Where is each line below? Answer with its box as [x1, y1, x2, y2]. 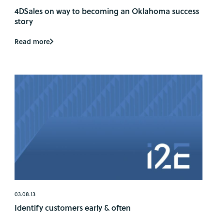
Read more [15, 36, 50, 46]
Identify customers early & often [15, 202, 131, 213]
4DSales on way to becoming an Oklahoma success [15, 5, 199, 17]
